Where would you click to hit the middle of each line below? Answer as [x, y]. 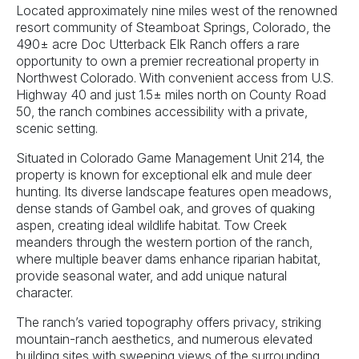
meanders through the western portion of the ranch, [164, 242]
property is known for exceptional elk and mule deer [164, 175]
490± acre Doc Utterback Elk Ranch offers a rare [158, 44]
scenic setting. [57, 129]
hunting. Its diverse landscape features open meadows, [174, 192]
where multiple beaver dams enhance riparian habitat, [168, 259]
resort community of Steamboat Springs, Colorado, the [173, 28]
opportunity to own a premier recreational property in [167, 61]
